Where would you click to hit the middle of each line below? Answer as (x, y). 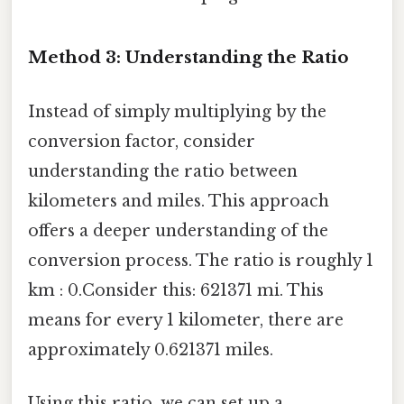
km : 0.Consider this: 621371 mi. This (176, 290)
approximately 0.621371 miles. (151, 349)
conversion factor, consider (142, 141)
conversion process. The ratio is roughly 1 (201, 260)
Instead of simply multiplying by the (177, 111)
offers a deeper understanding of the (178, 230)
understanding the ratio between (163, 171)
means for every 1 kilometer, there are (186, 320)
